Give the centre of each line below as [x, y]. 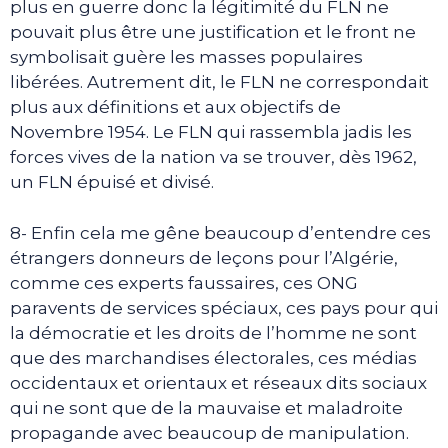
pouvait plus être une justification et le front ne [213, 32]
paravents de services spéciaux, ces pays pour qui [224, 307]
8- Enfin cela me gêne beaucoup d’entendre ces [220, 232]
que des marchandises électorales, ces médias [213, 357]
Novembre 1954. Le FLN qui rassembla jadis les [211, 132]
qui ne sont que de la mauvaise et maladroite [206, 407]
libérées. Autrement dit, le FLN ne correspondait [219, 82]
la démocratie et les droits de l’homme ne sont [213, 332]
